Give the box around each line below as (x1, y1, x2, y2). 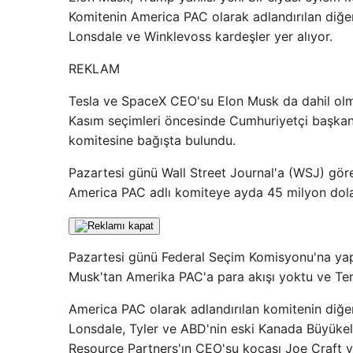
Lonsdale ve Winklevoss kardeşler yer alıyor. (69, 28, 333, 44)
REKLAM (69, 61, 120, 76)
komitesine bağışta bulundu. (69, 132, 236, 148)
